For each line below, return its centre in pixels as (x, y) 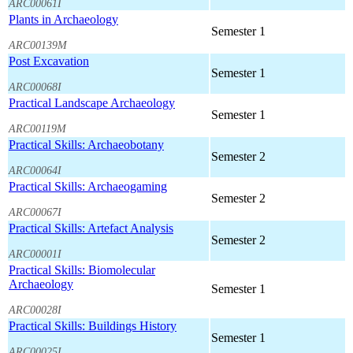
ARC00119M (37, 128)
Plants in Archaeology (63, 20)
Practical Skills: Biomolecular (82, 270)
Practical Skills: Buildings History (93, 326)
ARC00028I (35, 309)
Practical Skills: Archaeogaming (88, 187)
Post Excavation (49, 61)
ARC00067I (35, 212)
